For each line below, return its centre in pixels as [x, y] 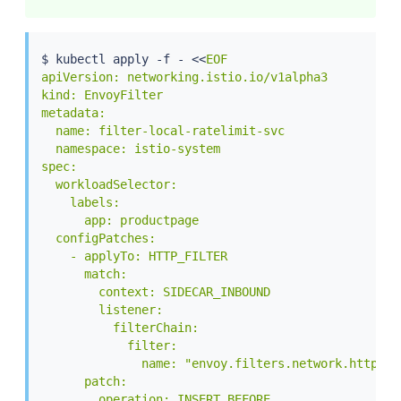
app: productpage [119, 221]
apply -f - [148, 60]
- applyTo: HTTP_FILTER [134, 256]
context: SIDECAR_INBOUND [155, 292]
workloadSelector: [109, 185]
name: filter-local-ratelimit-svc [162, 131]
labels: [80, 203]
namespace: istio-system [130, 149]
